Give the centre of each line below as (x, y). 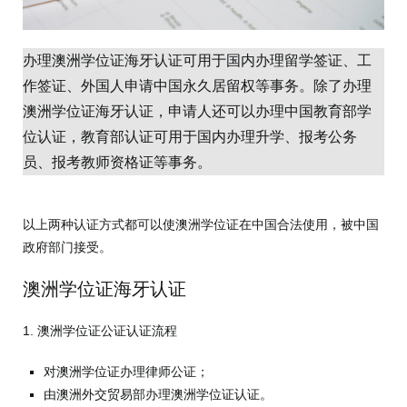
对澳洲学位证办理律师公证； (127, 371)
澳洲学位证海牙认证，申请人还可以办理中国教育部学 (197, 111)
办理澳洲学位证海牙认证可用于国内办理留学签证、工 (197, 60)
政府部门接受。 (67, 248)
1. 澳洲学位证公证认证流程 (100, 330)
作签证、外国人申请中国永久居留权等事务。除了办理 (197, 85)
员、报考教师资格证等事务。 (117, 162)
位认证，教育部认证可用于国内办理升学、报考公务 (190, 136)
